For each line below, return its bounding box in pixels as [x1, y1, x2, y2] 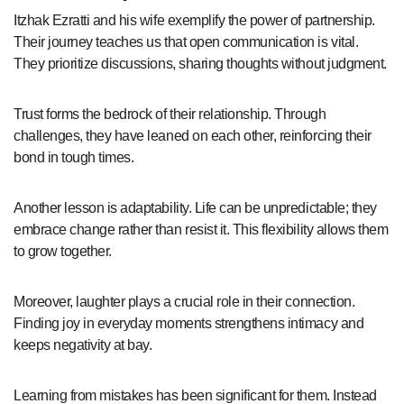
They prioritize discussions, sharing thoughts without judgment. [14, 55, 387, 71]
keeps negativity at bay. [14, 336, 152, 353]
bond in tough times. [14, 149, 134, 165]
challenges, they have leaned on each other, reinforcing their [14, 127, 372, 143]
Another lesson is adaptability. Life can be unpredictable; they [14, 199, 377, 216]
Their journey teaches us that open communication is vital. [14, 33, 359, 50]
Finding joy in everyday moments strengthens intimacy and [14, 315, 364, 331]
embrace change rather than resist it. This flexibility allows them [14, 221, 389, 237]
